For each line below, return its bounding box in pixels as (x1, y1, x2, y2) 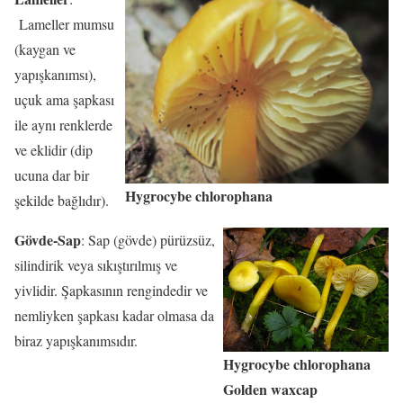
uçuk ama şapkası (14, 89, 114, 109)
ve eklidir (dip (14, 139, 93, 159)
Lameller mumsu (14, 13, 114, 33)
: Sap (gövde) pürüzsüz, (81, 229, 215, 249)
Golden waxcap (222, 379, 318, 400)
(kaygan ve (14, 39, 76, 58)
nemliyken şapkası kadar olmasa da (14, 305, 214, 325)
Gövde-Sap (14, 228, 81, 250)
